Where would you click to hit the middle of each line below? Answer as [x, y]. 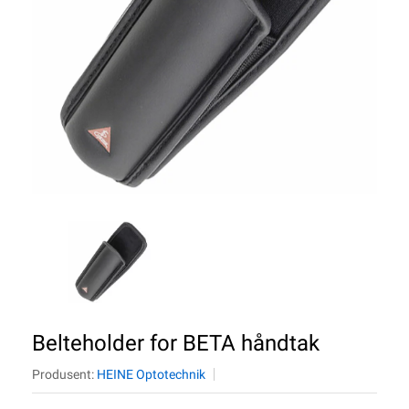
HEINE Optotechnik [151, 374]
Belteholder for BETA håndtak [176, 343]
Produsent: [64, 374]
